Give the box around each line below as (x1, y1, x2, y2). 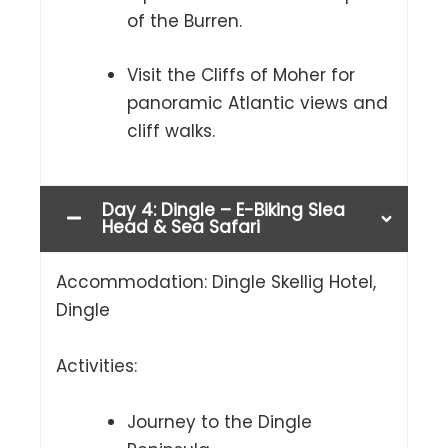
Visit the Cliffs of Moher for (127, 62, 355, 87)
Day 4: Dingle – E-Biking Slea (102, 198, 345, 223)
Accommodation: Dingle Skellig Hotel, (56, 270, 376, 295)
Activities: (56, 354, 137, 379)
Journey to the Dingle (127, 409, 312, 434)
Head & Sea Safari (102, 215, 260, 240)
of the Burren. (127, 9, 242, 34)
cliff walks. (127, 118, 215, 143)
